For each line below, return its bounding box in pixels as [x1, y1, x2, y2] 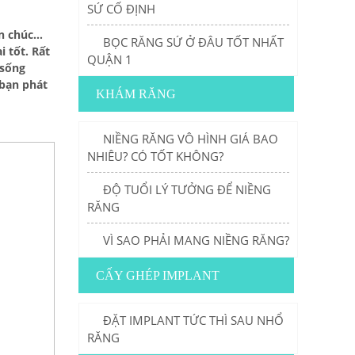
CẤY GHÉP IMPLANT [95, 269, 219, 282]
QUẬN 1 [86, 52, 132, 67]
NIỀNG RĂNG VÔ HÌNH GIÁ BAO [102, 131, 278, 147]
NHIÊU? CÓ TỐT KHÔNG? [86, 148, 223, 163]
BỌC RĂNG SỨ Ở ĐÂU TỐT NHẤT [102, 34, 284, 50]
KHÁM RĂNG [95, 87, 176, 101]
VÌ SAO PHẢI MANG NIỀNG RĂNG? [102, 232, 289, 248]
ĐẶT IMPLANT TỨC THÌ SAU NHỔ [102, 312, 284, 328]
